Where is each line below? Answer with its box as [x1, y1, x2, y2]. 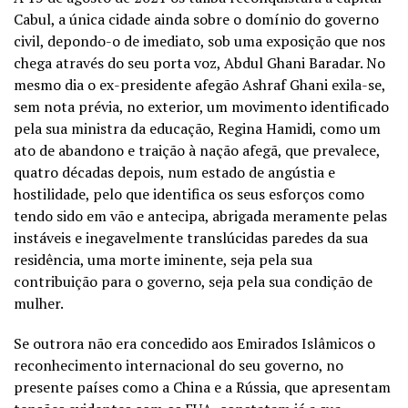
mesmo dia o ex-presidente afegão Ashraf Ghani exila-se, [14, 74, 385, 95]
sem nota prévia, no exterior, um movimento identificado [14, 96, 389, 117]
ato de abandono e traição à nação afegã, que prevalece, [14, 139, 380, 160]
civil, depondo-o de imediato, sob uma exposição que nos [14, 30, 385, 51]
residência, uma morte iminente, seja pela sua [14, 249, 312, 270]
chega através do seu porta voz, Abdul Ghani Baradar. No [14, 52, 385, 73]
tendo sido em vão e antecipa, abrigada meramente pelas [14, 205, 387, 226]
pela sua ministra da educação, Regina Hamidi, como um [14, 117, 381, 138]
